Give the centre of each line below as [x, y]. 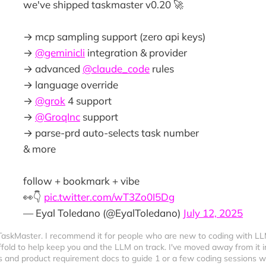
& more [39, 148]
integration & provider [136, 52]
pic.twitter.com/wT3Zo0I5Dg [109, 197]
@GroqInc [58, 116]
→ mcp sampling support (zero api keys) [114, 36]
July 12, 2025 [213, 213]
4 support [88, 100]
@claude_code [116, 68]
